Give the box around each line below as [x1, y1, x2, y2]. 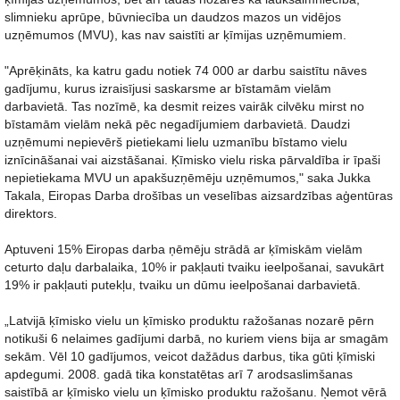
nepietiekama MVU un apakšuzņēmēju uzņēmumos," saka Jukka [4, 171, 371, 185]
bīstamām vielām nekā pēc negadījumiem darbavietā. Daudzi [4, 117, 350, 131]
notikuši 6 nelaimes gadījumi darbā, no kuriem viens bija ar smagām [4, 331, 388, 346]
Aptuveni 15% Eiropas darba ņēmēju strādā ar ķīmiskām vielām [4, 242, 362, 256]
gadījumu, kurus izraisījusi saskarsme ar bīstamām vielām [4, 81, 331, 96]
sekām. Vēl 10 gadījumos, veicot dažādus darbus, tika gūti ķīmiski [4, 349, 375, 363]
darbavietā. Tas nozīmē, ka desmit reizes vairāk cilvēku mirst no [4, 99, 364, 113]
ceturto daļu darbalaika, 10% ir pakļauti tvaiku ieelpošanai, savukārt [4, 260, 384, 274]
